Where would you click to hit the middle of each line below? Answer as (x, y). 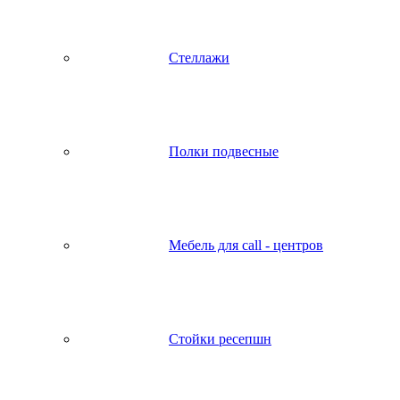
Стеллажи (199, 58)
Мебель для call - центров (246, 245)
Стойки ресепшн (220, 339)
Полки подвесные (224, 151)
